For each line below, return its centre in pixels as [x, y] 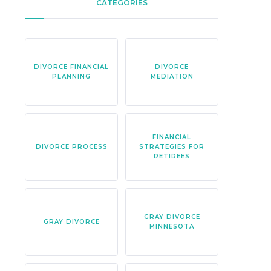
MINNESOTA [172, 227]
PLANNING [71, 77]
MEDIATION [172, 77]
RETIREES [172, 156]
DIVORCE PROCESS [71, 147]
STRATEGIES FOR [172, 147]
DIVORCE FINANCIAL [71, 67]
